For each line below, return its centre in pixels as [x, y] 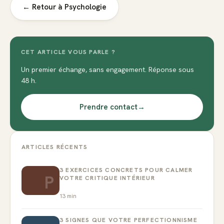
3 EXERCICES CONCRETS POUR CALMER [126, 170]
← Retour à [43, 7]
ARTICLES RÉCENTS [55, 147]
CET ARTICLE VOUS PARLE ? [68, 52]
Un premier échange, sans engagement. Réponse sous [107, 69]
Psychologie [85, 7]
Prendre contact [108, 107]
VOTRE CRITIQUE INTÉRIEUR [107, 178]
